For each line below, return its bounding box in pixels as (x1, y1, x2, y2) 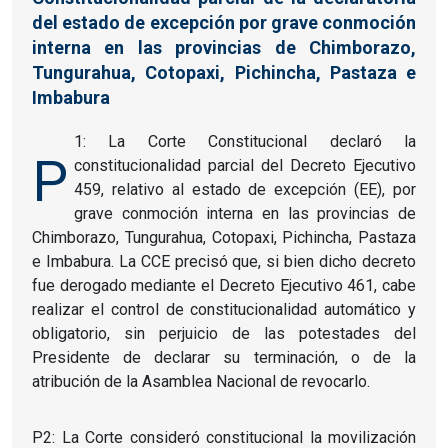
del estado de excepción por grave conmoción (32, 11, 416, 33)
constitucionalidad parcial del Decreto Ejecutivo (74, 155, 416, 175)
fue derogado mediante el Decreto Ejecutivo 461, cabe (32, 275, 416, 295)
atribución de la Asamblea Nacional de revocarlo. (32, 371, 370, 391)
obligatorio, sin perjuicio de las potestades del (32, 323, 416, 343)
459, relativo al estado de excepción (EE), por (74, 179, 416, 199)
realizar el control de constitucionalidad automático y (32, 299, 416, 319)
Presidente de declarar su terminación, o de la (32, 347, 416, 367)
